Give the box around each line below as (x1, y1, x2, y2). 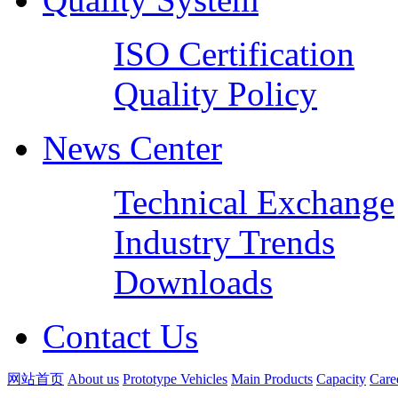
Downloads (114, 262, 273, 301)
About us (68, 370, 119, 386)
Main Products (231, 370, 313, 386)
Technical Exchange (114, 182, 394, 221)
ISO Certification (114, 34, 354, 73)
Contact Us (43, 316, 198, 355)
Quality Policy (114, 74, 317, 113)
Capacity (316, 370, 366, 386)
